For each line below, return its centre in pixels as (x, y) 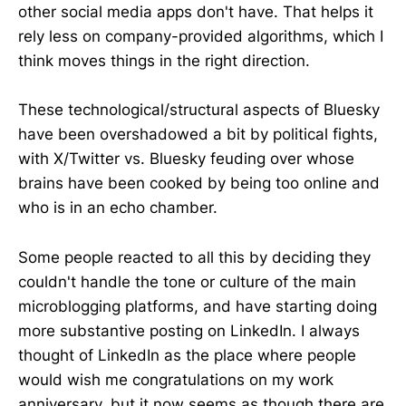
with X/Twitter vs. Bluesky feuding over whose (186, 159)
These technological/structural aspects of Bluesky (199, 110)
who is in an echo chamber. (118, 208)
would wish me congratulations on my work (176, 379)
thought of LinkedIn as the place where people (187, 355)
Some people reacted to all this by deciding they (194, 257)
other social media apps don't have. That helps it (196, 12)
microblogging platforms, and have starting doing (198, 306)
